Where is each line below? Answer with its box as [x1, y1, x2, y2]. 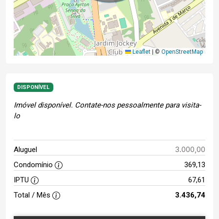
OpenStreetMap [161, 48, 203, 56]
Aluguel [14, 145, 37, 154]
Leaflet [131, 48, 151, 56]
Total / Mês [14, 191, 52, 200]
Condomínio [14, 160, 55, 170]
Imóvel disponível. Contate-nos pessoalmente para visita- [14, 101, 201, 110]
